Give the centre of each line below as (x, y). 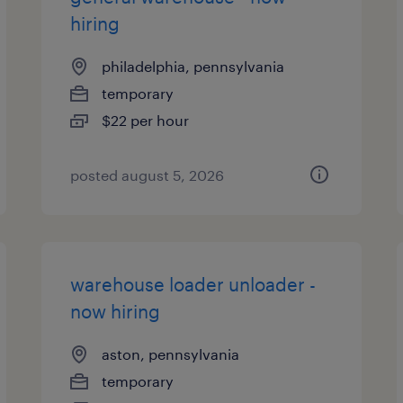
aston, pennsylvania (171, 354)
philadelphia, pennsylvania (193, 66)
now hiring (116, 311)
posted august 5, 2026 (148, 175)
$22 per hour (146, 120)
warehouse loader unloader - (193, 284)
